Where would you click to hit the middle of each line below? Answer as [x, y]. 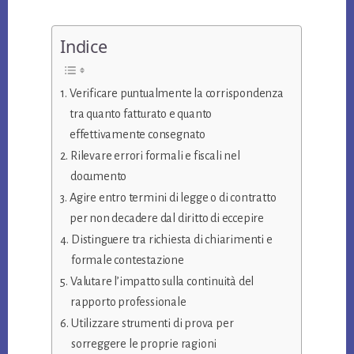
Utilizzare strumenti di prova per [152, 324]
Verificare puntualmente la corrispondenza [176, 94]
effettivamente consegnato [137, 135]
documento [98, 177]
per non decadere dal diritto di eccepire [166, 218]
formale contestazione [127, 260]
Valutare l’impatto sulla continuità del [162, 282]
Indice [84, 47]
